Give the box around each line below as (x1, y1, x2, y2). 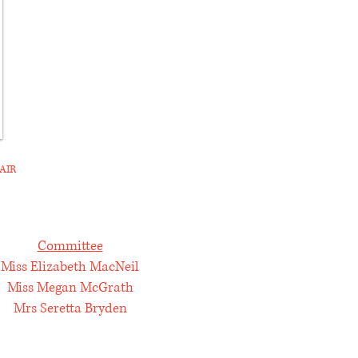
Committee (37, 237, 103, 255)
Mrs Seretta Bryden (13, 299, 127, 317)
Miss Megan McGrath (6, 278, 133, 296)
